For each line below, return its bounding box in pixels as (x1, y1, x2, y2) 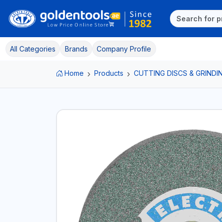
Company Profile (97, 44, 152, 53)
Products (94, 68, 123, 77)
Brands (64, 44, 88, 53)
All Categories (9, 44, 55, 53)
